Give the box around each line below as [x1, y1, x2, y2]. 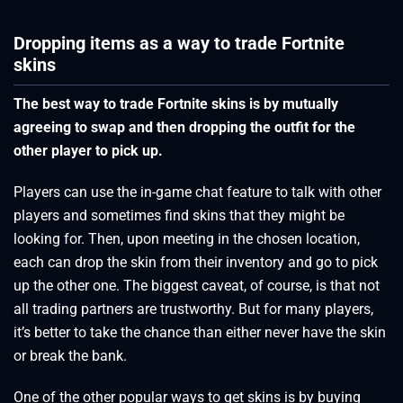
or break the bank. [13, 346, 127, 364]
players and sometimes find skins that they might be [13, 206, 345, 224]
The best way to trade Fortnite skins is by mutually [13, 94, 338, 112]
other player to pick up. [13, 141, 163, 159]
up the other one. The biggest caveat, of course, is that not [13, 276, 380, 294]
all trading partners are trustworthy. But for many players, [13, 300, 373, 318]
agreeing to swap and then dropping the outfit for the [13, 118, 355, 136]
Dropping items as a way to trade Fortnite [13, 32, 345, 55]
